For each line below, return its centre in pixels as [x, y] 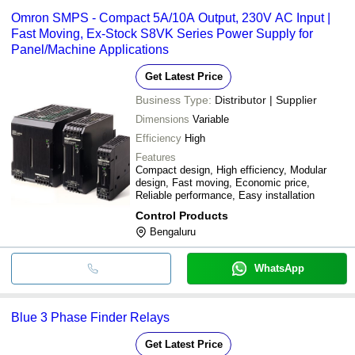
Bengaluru [173, 231]
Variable [211, 119]
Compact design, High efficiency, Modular [231, 170]
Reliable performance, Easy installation [225, 195]
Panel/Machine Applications [90, 49]
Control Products [182, 215]
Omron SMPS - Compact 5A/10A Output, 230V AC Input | [171, 17]
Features [156, 157]
